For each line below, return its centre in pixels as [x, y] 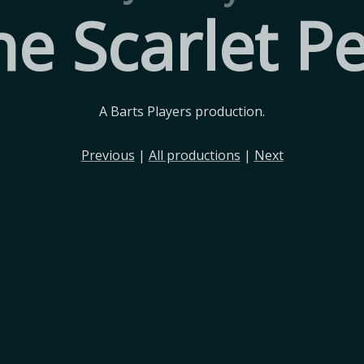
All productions [194, 155]
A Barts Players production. [182, 111]
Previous [108, 155]
